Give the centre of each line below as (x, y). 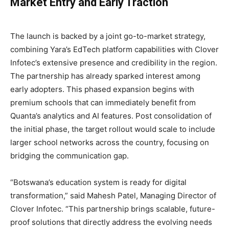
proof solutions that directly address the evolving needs (111, 222)
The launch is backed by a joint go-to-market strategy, (108, 36)
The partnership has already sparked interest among (105, 76)
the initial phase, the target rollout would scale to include (113, 129)
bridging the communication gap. (70, 156)
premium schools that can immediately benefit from (103, 103)
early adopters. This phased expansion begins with (102, 89)
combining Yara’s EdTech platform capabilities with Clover (114, 50)
